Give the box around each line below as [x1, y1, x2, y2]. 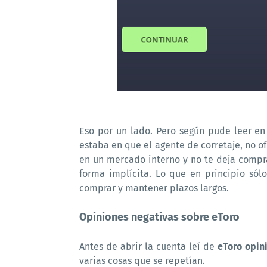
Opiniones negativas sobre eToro [79, 210, 240, 223]
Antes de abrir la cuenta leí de [79, 241, 218, 252]
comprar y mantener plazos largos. [79, 182, 229, 194]
